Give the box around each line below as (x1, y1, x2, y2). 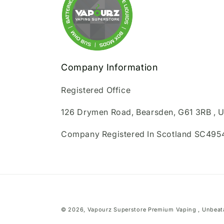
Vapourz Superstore (87, 206, 146, 213)
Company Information (61, 62, 158, 72)
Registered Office (61, 85, 131, 95)
